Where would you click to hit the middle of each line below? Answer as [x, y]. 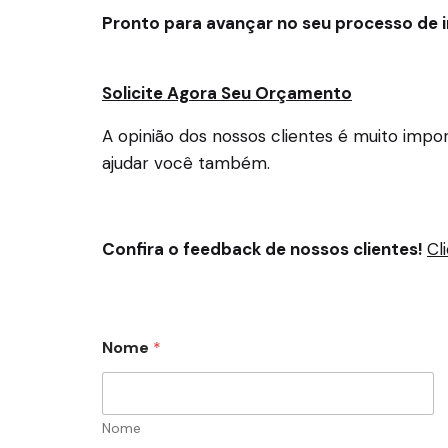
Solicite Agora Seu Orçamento [227, 93]
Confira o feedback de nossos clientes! [264, 249]
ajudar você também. [186, 163]
